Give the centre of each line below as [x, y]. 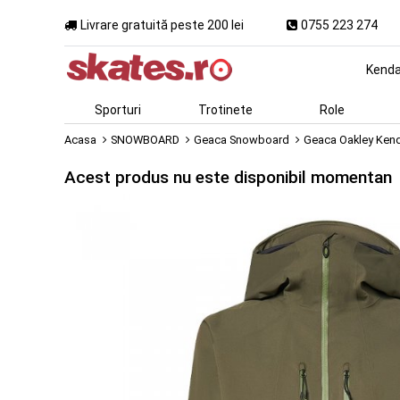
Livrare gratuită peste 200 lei [162, 25]
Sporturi [118, 110]
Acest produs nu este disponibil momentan [228, 177]
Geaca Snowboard [242, 140]
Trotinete [225, 110]
